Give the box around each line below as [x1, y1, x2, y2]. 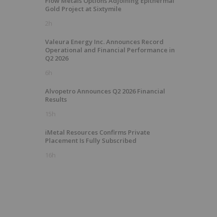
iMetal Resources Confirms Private [45, 128, 150, 137]
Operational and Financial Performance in [45, 46, 175, 54]
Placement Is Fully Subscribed [45, 136, 137, 145]
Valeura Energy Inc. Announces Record [45, 37, 164, 46]
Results [45, 95, 67, 104]
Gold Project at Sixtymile [45, 4, 122, 13]
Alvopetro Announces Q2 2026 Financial [45, 87, 165, 95]
